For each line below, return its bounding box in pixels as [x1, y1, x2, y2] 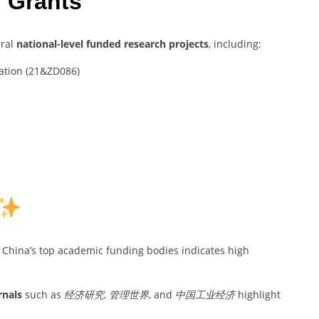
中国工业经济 [175, 287, 235, 301]
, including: [209, 36, 261, 51]
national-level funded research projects [16, 36, 209, 51]
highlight [235, 287, 281, 301]
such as [22, 287, 64, 301]
